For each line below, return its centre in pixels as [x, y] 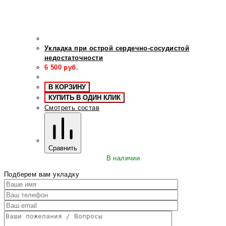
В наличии [123, 158]
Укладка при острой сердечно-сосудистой [117, 48]
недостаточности [74, 58]
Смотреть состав [72, 108]
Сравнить [63, 148]
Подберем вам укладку [42, 175]
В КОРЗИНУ [67, 87]
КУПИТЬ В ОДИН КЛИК [84, 98]
